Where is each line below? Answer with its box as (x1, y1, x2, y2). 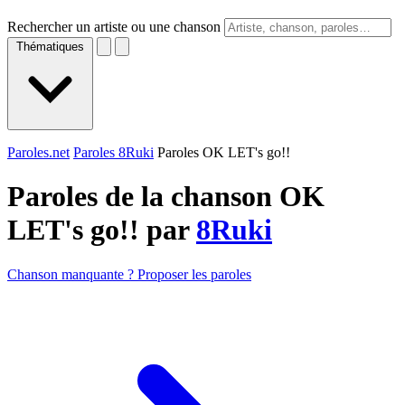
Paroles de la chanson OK (7, 180, 325, 213)
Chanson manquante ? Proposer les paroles (7, 266, 251, 282)
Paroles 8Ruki (73, 145, 154, 160)
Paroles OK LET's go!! (157, 145, 290, 160)
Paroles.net (7, 145, 70, 160)
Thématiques (16, 40, 84, 53)
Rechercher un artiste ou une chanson (7, 19, 221, 34)
